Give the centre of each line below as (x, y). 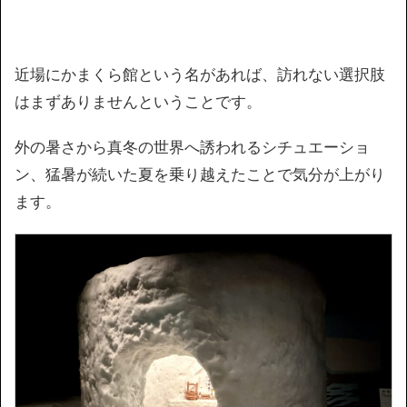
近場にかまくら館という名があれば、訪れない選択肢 (200, 74)
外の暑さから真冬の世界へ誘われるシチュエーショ (192, 147)
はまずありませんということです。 (138, 101)
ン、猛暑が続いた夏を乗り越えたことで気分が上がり (200, 174)
